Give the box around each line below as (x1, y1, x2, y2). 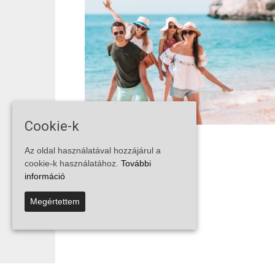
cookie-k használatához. (25, 158, 121, 168)
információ (25, 171, 65, 181)
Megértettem (30, 196, 80, 206)
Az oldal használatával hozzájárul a (25, 145, 161, 155)
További (121, 158, 151, 168)
